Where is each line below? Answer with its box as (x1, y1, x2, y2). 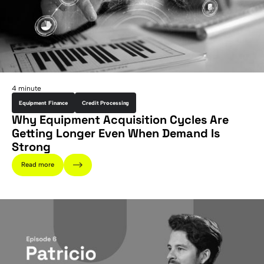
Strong (11, 138, 51, 154)
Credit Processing (82, 99, 130, 106)
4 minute (11, 84, 41, 93)
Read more (21, 160, 54, 169)
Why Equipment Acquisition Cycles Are (11, 111, 229, 127)
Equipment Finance (18, 99, 68, 106)
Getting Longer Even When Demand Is (11, 125, 220, 141)
